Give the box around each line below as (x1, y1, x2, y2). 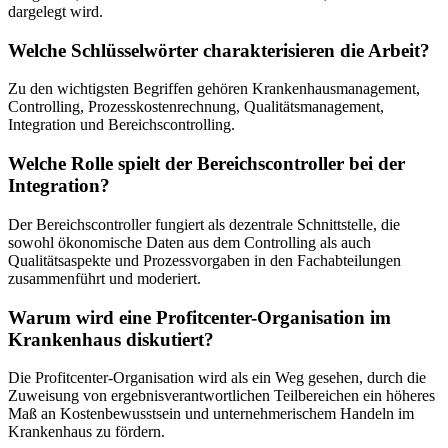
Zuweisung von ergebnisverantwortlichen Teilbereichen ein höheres (8, 387, 435, 405)
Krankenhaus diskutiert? (8, 328, 214, 350)
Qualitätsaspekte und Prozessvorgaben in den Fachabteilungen (8, 251, 401, 269)
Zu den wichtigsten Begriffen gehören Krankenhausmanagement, (8, 80, 420, 98)
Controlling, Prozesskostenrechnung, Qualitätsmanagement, (8, 98, 384, 116)
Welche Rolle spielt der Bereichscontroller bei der (8, 153, 405, 175)
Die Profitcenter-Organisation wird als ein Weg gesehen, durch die (8, 369, 426, 387)
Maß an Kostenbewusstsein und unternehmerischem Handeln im (8, 405, 414, 423)
